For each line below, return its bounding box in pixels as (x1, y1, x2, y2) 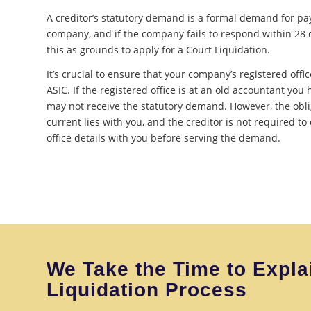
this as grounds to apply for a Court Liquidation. (47, 42, 270, 56)
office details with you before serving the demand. (47, 131, 280, 144)
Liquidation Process (47, 278, 247, 301)
